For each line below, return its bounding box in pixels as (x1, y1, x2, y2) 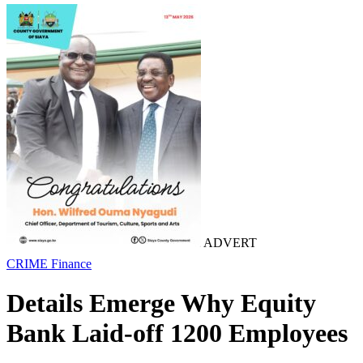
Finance (51, 257, 92, 271)
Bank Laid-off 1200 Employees (6, 318, 348, 348)
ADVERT (201, 236, 257, 250)
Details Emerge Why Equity (6, 288, 316, 318)
